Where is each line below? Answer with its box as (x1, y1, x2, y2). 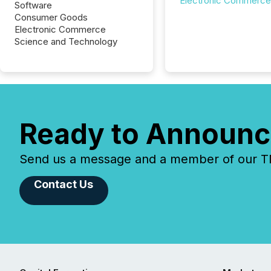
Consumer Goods (15, 11, 88, 23)
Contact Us (34, 178, 94, 191)
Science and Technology (15, 36, 117, 47)
